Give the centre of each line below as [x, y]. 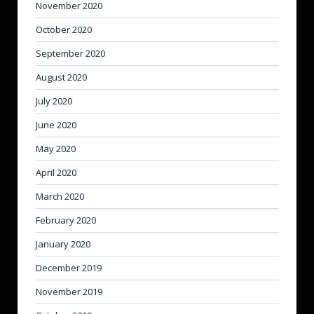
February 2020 [66, 220]
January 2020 [63, 244]
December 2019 [69, 268]
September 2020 [70, 53]
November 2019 [69, 292]
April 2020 [56, 172]
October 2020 [64, 29]
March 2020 [60, 196]
